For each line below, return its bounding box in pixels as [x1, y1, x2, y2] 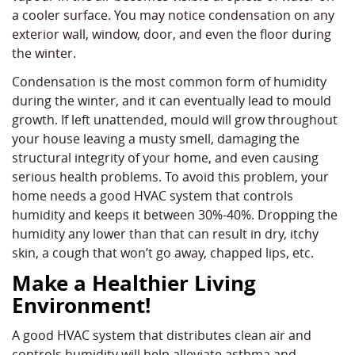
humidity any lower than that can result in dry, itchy [12, 225, 319, 243]
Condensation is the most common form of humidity [12, 73, 326, 91]
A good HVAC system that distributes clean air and [12, 326, 311, 345]
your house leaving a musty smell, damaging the [12, 130, 300, 148]
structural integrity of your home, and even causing [12, 149, 319, 167]
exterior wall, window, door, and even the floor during [12, 25, 331, 44]
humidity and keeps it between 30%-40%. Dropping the [12, 206, 338, 224]
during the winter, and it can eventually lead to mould [12, 92, 331, 110]
